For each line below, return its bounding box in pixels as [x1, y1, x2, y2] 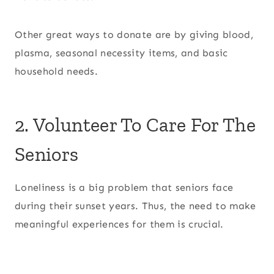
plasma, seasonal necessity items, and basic [15, 46, 228, 59]
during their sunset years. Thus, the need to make [15, 199, 256, 212]
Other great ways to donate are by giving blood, [15, 28, 254, 40]
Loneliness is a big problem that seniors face [15, 181, 234, 193]
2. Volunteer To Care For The [15, 113, 256, 136]
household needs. [15, 65, 98, 77]
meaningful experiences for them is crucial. [15, 218, 224, 230]
